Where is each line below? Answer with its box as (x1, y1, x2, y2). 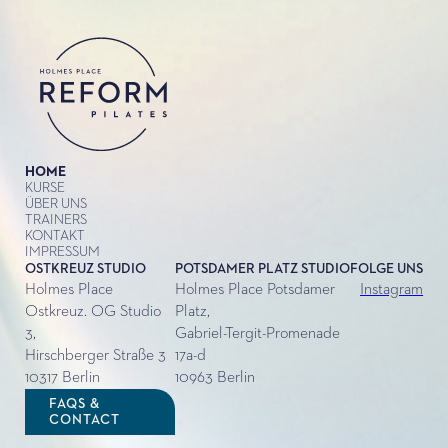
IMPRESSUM (25, 244, 100, 259)
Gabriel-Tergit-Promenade (175, 325, 340, 342)
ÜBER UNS (25, 196, 87, 211)
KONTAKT (25, 228, 85, 243)
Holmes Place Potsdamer (175, 281, 335, 298)
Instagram (360, 281, 423, 298)
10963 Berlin (175, 369, 255, 386)
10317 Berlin (25, 369, 100, 386)
